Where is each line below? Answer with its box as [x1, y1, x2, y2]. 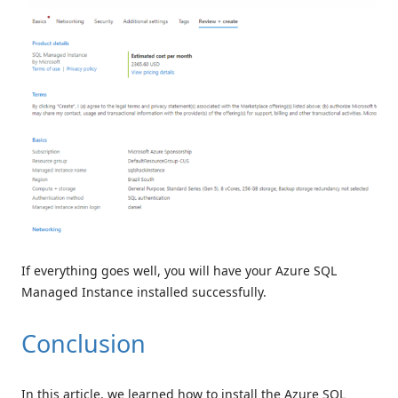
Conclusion [21, 327, 146, 361]
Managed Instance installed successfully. [21, 283, 267, 301]
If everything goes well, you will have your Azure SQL [21, 262, 337, 280]
